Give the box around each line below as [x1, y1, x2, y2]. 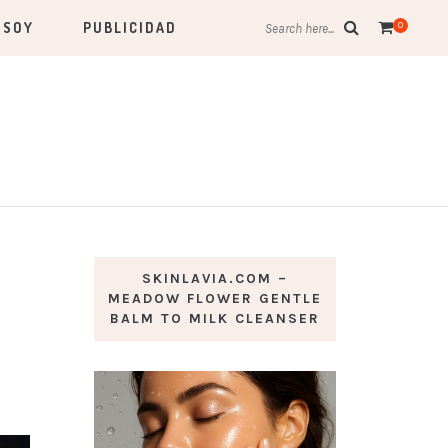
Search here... [264, 21, 334, 36]
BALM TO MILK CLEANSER [109, 310, 320, 327]
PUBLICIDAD [83, 19, 177, 36]
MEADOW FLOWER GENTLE [107, 290, 322, 307]
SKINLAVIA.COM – [141, 270, 288, 287]
